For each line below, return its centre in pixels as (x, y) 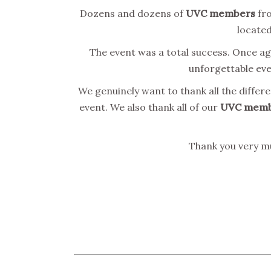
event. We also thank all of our (149, 107)
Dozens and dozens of (132, 13)
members (232, 13)
